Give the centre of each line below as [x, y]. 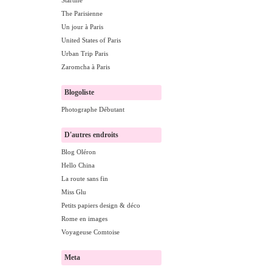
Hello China [78, 165]
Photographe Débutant [93, 109]
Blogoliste [79, 92]
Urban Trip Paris [85, 53]
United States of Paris [91, 40]
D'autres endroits [91, 135]
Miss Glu [74, 192]
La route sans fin [85, 178]
